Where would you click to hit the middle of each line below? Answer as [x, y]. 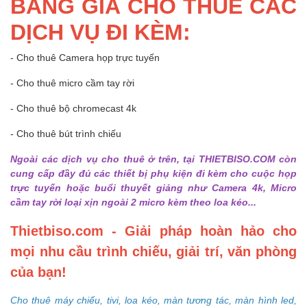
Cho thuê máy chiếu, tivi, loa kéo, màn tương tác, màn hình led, [153, 299]
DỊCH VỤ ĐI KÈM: [100, 31]
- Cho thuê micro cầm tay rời [72, 82]
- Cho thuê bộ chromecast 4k [73, 108]
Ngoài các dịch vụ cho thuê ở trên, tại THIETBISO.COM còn [153, 158]
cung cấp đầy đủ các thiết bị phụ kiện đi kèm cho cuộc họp [153, 173]
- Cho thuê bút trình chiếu [66, 133]
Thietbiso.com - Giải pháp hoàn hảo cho [153, 230]
